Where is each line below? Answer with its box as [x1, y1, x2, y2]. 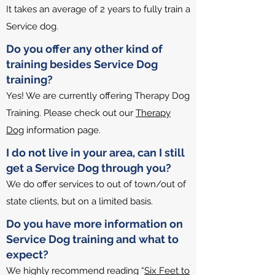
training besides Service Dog [6, 58, 158, 71]
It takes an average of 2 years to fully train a [6, 4, 190, 15]
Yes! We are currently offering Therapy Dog [6, 90, 190, 101]
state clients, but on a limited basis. [6, 196, 153, 207]
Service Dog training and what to [6, 233, 179, 246]
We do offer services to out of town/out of [6, 179, 186, 190]
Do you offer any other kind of [6, 42, 163, 55]
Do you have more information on [6, 217, 183, 230]
